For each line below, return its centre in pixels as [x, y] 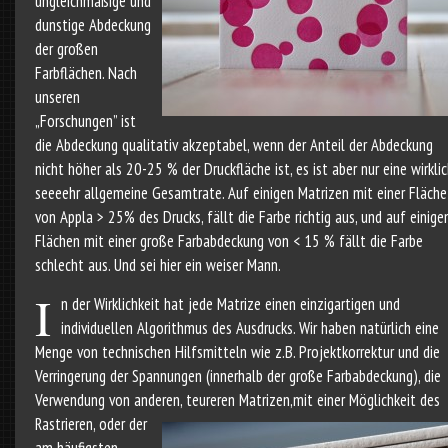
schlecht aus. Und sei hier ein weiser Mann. [157, 265]
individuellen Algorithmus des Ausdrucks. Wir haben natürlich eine [249, 328]
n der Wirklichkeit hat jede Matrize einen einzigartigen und [230, 304]
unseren [57, 97]
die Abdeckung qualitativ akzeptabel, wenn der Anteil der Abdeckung [233, 145]
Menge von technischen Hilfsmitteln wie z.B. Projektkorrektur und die [237, 352]
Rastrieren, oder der [90, 424]
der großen [66, 49]
